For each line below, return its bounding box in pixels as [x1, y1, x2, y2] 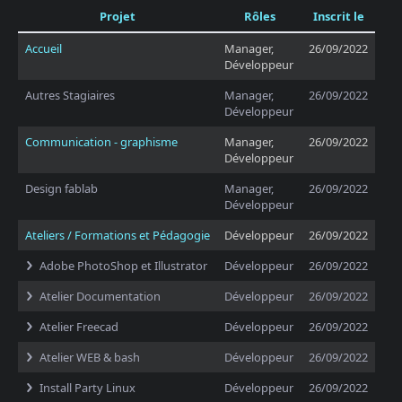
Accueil [25, 40, 62, 57]
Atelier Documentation [39, 288, 161, 304]
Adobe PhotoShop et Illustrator [39, 258, 207, 274]
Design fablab [25, 180, 98, 197]
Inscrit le [312, 8, 364, 24]
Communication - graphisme [25, 134, 178, 150]
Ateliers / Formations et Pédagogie [25, 227, 210, 243]
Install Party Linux [39, 380, 135, 396]
